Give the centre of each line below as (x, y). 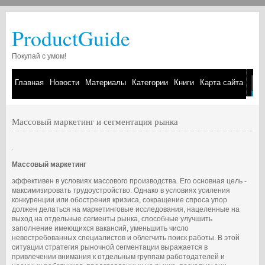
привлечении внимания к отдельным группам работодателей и (118, 257)
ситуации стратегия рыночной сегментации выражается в (110, 247)
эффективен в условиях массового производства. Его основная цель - (129, 181)
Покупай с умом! (39, 56)
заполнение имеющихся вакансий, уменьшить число (100, 228)
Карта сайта (222, 83)
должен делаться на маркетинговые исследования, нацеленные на (126, 209)
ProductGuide (71, 38)
